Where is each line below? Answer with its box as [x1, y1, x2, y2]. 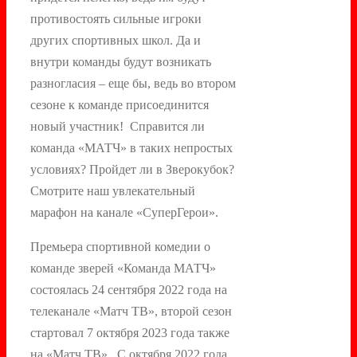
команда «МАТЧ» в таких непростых [30, 140, 233, 155]
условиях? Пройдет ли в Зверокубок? [30, 162, 234, 176]
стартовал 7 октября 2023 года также [30, 325, 229, 339]
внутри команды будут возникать [30, 54, 211, 69]
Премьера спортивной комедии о [30, 239, 210, 253]
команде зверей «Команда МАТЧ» [30, 261, 216, 275]
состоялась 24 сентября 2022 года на [30, 282, 227, 296]
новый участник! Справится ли [30, 119, 205, 133]
